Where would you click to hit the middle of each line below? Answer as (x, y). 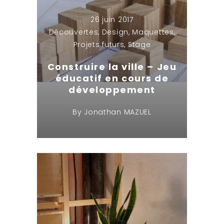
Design (115, 32)
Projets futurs (99, 45)
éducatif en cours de (112, 78)
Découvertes (73, 32)
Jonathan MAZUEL (118, 112)
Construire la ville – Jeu (112, 67)
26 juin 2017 (112, 20)
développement (112, 90)
